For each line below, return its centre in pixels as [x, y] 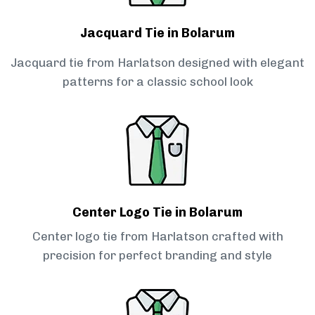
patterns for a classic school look [157, 82]
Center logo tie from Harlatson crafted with [157, 237]
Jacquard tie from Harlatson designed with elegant [157, 63]
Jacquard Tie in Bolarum [157, 33]
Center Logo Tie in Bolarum [157, 213]
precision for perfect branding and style [157, 256]
